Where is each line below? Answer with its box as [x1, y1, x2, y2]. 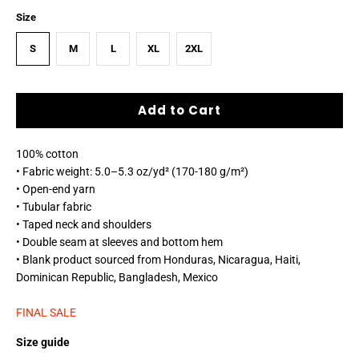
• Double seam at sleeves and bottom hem [16, 235, 223, 248]
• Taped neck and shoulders [16, 217, 151, 231]
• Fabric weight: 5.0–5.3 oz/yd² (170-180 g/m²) [16, 164, 248, 178]
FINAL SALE [16, 305, 76, 319]
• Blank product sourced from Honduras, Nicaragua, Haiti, [16, 252, 301, 266]
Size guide [16, 335, 70, 349]
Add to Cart [138, 101, 221, 119]
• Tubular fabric [16, 200, 91, 213]
